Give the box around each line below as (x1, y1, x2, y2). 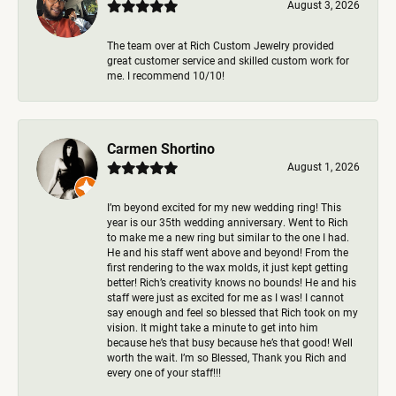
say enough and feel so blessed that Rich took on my (107, 305, 358, 319)
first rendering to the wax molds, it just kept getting (107, 260, 348, 274)
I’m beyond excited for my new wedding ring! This (107, 200, 341, 214)
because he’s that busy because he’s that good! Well (107, 335, 353, 349)
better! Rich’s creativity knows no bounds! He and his (107, 275, 356, 289)
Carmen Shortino (107, 138, 215, 157)
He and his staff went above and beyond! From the (107, 245, 348, 259)
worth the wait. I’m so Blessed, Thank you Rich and (107, 350, 346, 364)
